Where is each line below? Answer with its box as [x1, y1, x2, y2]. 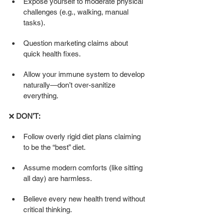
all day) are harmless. [23, 174, 92, 182]
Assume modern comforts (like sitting [23, 163, 145, 172]
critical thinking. [23, 205, 72, 214]
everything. [23, 91, 58, 100]
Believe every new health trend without [23, 194, 147, 203]
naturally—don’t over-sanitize [23, 80, 117, 89]
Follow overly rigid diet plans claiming [23, 132, 143, 141]
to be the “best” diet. [23, 143, 86, 151]
